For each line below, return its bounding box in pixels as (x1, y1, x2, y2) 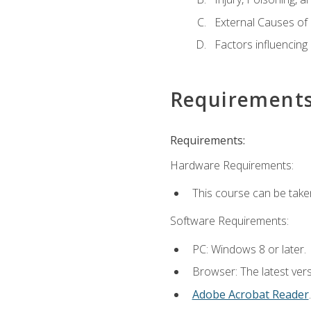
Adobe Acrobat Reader (192, 286, 309, 302)
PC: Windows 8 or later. (192, 241, 306, 257)
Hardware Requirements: (169, 157, 294, 173)
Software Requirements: (169, 213, 289, 229)
